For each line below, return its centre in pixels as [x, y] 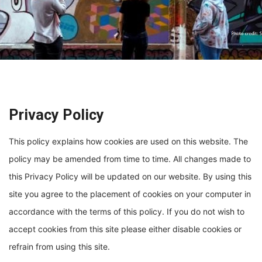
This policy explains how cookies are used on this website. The [128, 141]
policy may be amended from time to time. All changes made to [130, 159]
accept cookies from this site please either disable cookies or [125, 229]
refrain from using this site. [59, 247]
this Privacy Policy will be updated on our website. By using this [130, 176]
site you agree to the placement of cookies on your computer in [130, 194]
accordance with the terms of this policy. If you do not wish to [127, 211]
